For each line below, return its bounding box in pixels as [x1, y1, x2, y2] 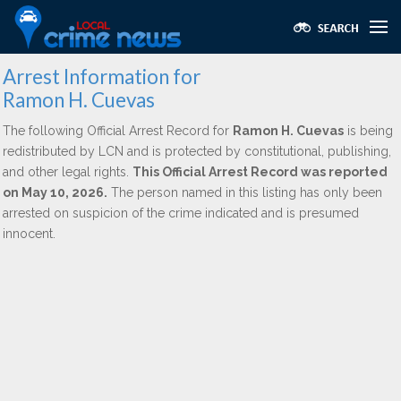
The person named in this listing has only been [107, 185, 382, 200]
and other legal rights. [3, 165, 132, 179]
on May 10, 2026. [3, 185, 107, 200]
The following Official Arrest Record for [3, 124, 233, 138]
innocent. [3, 226, 55, 241]
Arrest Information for [3, 64, 200, 89]
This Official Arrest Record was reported [132, 165, 388, 179]
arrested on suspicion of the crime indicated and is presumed [3, 206, 359, 220]
